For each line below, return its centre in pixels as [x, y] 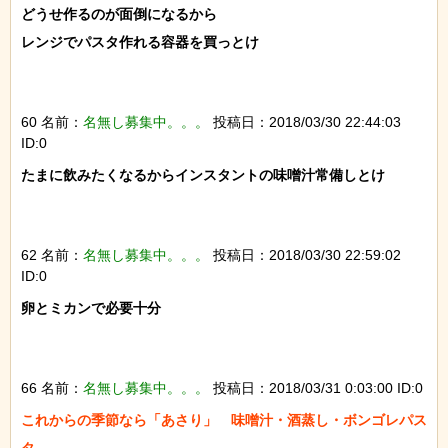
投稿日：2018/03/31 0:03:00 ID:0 [316, 387]
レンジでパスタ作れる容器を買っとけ [140, 41]
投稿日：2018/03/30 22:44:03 [305, 121]
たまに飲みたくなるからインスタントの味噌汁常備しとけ [203, 174]
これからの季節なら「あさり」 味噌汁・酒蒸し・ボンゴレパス [224, 419]
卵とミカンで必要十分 [91, 307]
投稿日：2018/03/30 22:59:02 [305, 254]
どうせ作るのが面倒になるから [119, 13]
